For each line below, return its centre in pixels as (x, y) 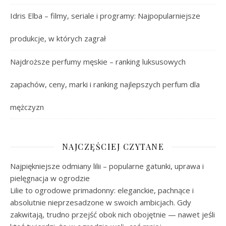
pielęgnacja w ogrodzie (50, 178)
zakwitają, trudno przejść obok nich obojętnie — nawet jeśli (112, 214)
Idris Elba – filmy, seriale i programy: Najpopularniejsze (105, 16)
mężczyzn (27, 107)
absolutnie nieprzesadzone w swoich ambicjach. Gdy (101, 202)
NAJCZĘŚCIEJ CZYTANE (113, 147)
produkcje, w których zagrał (58, 38)
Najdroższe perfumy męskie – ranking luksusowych (98, 62)
